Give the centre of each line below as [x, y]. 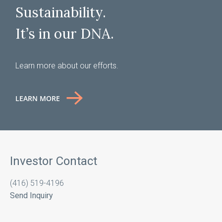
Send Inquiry [31, 195]
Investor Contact [53, 161]
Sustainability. [61, 12]
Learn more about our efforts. [67, 65]
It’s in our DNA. [65, 33]
